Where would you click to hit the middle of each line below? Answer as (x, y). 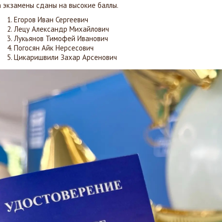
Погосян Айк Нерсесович (54, 48)
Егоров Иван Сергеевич (51, 20)
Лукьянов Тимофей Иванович (61, 38)
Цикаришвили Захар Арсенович (65, 57)
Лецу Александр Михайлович (61, 29)
